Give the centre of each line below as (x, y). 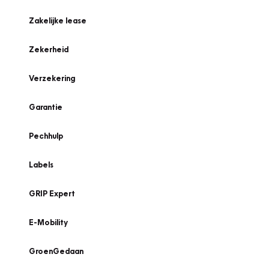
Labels (41, 165)
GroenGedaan (56, 251)
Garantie (46, 107)
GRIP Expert (52, 193)
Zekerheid (49, 49)
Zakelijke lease (58, 20)
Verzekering (52, 78)
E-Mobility (48, 222)
